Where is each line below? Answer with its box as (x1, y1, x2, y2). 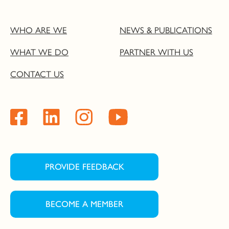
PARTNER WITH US (120, 45, 193, 58)
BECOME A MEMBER (45, 198, 123, 209)
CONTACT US (10, 67, 64, 80)
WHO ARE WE (10, 23, 67, 36)
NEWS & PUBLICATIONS (120, 23, 212, 36)
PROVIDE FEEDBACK (44, 161, 124, 172)
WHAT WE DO (10, 45, 68, 58)
